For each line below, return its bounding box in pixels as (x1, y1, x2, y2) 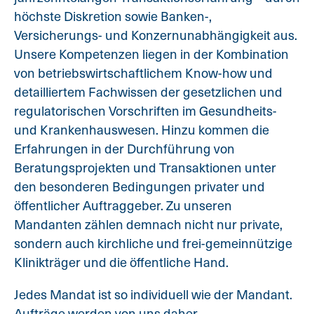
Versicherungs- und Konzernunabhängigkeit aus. (14, 26, 297, 44)
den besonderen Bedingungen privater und (14, 177, 265, 196)
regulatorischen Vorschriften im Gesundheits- (14, 102, 277, 120)
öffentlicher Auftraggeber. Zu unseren (14, 196, 232, 214)
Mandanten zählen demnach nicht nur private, (14, 215, 282, 233)
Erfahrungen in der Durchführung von (14, 139, 235, 158)
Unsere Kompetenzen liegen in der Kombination (14, 45, 289, 63)
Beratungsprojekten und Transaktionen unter (14, 158, 276, 177)
